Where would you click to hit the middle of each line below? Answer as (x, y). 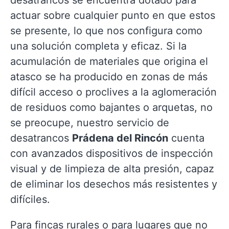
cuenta (186, 138)
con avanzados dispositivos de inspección (112, 153)
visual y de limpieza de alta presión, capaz (112, 169)
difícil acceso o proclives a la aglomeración (113, 92)
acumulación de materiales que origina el (109, 61)
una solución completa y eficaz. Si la (98, 46)
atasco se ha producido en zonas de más (109, 77)
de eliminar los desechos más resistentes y (114, 184)
